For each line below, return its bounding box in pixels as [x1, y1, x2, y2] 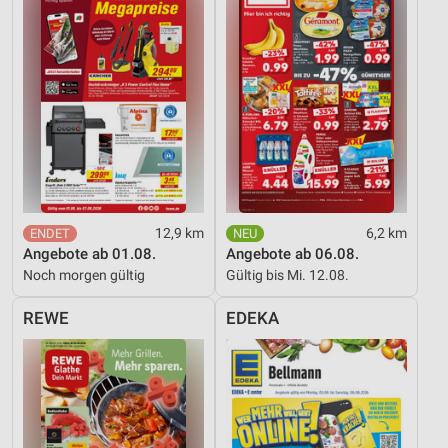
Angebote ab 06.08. [226, 245, 359, 264]
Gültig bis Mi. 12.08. [226, 267, 349, 284]
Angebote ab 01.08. [23, 245, 156, 264]
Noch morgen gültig [23, 267, 145, 284]
